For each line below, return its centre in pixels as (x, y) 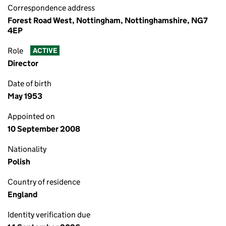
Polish (19, 162)
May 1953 (25, 96)
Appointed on (31, 116)
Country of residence (44, 182)
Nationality (27, 149)
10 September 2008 (44, 129)
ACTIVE (45, 51)
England (22, 194)
